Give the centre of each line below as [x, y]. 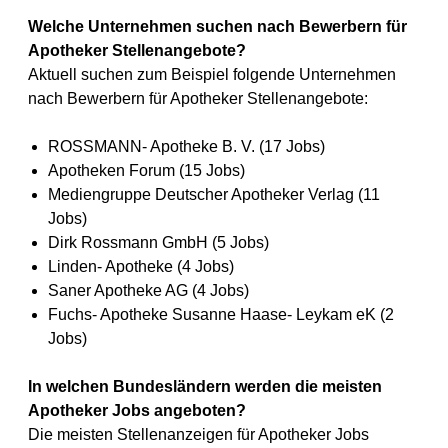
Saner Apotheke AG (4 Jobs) [148, 290]
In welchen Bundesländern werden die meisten [205, 386]
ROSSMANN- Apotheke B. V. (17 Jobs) [186, 146]
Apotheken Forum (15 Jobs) [146, 170]
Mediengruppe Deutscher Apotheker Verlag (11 [214, 194]
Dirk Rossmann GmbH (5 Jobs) [158, 242]
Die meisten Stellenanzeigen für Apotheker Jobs [198, 434]
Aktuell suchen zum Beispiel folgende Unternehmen [212, 74]
